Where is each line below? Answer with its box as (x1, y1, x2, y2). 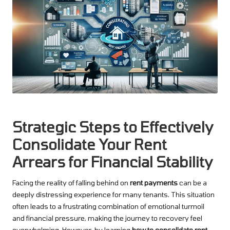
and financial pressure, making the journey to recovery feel (12, 214, 202, 223)
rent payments (130, 178, 178, 187)
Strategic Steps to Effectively (12, 118, 213, 136)
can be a (178, 178, 207, 187)
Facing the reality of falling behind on (12, 178, 130, 187)
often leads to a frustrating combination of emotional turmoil (12, 202, 204, 211)
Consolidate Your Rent (12, 135, 167, 154)
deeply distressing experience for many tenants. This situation (12, 190, 215, 199)
